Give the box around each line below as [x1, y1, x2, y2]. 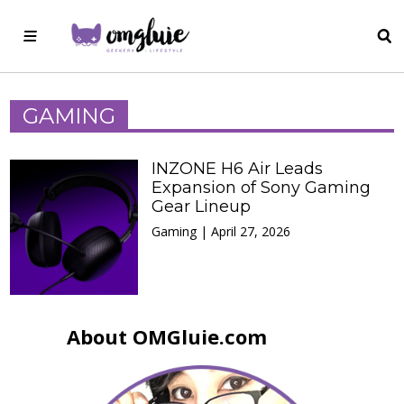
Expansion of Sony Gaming [151, 178, 372, 197]
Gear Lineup [151, 197, 252, 216]
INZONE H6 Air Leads [151, 159, 324, 179]
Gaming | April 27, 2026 [151, 223, 291, 240]
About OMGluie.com [67, 323, 267, 350]
